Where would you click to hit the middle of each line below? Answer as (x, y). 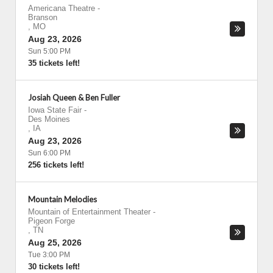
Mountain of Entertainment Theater (89, 212)
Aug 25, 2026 (55, 243)
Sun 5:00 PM (49, 51)
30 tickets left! (54, 267)
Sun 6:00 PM (49, 153)
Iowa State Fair (55, 110)
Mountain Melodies (62, 199)
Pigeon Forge (51, 221)
